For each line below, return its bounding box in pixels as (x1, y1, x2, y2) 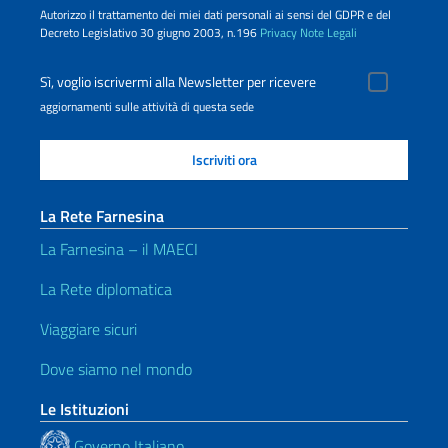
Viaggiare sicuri (40, 317, 137, 342)
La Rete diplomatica (40, 277, 172, 302)
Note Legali (300, 23, 357, 43)
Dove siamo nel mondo (40, 357, 192, 382)
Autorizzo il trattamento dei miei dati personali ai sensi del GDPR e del (40, 5, 391, 25)
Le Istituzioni (40, 397, 129, 422)
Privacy (260, 23, 297, 43)
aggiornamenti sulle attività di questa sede (40, 97, 254, 117)
